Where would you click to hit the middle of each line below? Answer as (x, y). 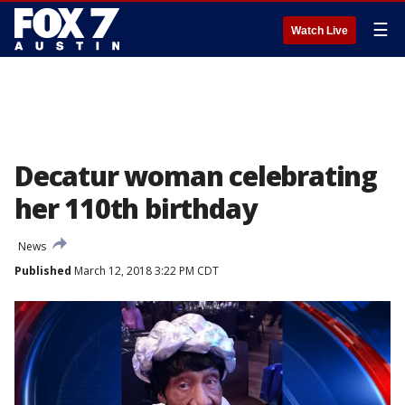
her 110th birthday (136, 208)
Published (43, 271)
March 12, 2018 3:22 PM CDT (145, 271)
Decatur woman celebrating (196, 176)
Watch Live (320, 31)
